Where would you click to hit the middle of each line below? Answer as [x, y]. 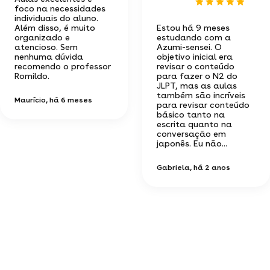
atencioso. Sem [46, 47]
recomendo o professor [63, 66]
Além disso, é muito [55, 27]
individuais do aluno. [56, 18]
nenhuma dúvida [49, 56]
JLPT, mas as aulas [197, 85]
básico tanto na [191, 114]
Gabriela [173, 167]
